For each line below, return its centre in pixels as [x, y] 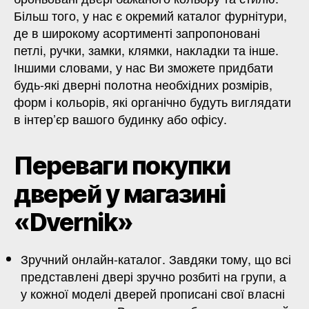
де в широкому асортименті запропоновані [137, 32]
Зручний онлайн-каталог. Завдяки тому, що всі [156, 258]
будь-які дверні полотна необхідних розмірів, [143, 84]
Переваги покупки [122, 165]
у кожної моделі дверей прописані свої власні [153, 293]
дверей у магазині [120, 193]
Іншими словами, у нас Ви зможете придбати [143, 67]
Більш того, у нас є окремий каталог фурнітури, [150, 15]
